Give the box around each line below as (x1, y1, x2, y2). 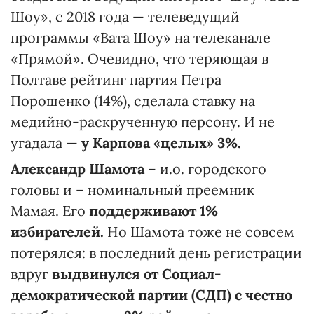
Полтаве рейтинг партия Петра (11, 70, 221, 88)
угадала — (11, 133, 81, 151)
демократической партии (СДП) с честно (11, 285, 292, 303)
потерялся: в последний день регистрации (11, 243, 302, 261)
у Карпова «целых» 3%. (81, 133, 241, 151)
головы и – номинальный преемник (11, 180, 254, 198)
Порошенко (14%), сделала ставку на (11, 91, 255, 109)
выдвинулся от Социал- (52, 264, 221, 282)
